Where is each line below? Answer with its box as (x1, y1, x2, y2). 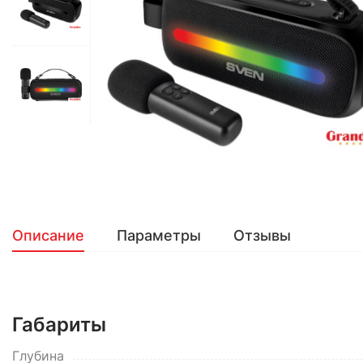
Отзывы (233, 227, 291, 244)
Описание (12, 227, 84, 244)
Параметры (117, 227, 201, 244)
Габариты (12, 313, 106, 336)
